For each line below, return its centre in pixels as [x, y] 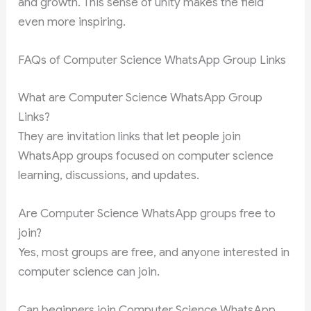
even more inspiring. [72, 22]
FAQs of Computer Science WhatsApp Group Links [152, 60]
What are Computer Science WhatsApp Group [141, 97]
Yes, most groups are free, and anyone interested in [154, 252]
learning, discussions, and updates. [109, 175]
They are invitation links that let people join [130, 136]
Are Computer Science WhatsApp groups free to [147, 213]
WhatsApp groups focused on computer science [146, 155]
